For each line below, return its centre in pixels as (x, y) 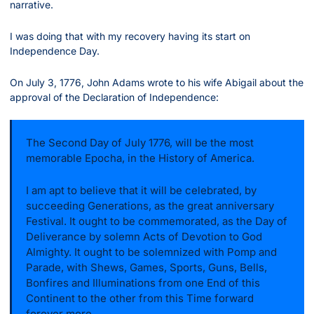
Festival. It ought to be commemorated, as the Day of (157, 221)
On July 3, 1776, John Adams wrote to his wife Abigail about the (157, 83)
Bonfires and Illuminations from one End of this (143, 283)
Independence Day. (55, 51)
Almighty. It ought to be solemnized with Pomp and (151, 252)
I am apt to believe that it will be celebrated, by (141, 191)
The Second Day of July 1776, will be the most (140, 143)
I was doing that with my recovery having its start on (130, 36)
